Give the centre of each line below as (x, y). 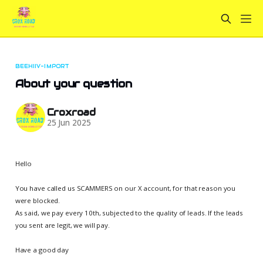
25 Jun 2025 (69, 123)
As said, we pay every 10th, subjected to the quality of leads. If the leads (129, 213)
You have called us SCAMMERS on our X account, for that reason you (125, 188)
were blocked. (38, 200)
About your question (73, 83)
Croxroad (71, 113)
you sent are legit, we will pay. (63, 225)
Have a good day (42, 249)
